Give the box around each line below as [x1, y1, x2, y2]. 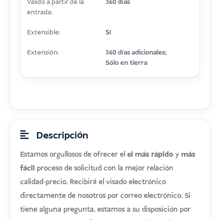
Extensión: [27, 48, 59, 58]
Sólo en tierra [105, 58, 147, 68]
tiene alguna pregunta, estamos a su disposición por [20, 205, 191, 215]
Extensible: [27, 28, 60, 38]
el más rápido [127, 150, 174, 160]
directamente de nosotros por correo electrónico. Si [20, 191, 191, 201]
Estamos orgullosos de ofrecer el [20, 150, 128, 160]
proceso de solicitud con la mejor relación [35, 164, 174, 174]
